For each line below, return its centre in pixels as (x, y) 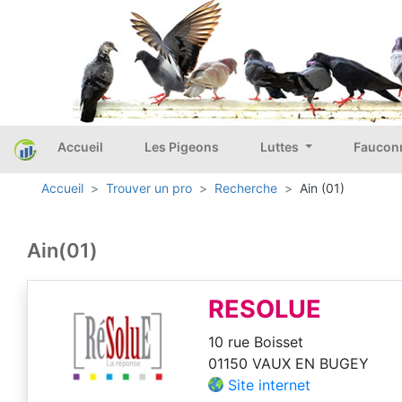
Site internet (269, 385)
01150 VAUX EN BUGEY (288, 364)
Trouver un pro (149, 188)
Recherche (246, 188)
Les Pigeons (182, 147)
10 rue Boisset (255, 342)
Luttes (281, 147)
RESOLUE (264, 310)
